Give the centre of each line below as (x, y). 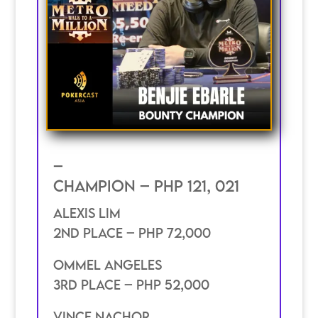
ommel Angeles (107, 264)
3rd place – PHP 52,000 (131, 284)
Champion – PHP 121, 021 (146, 186)
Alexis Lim (87, 213)
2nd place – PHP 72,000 (132, 232)
